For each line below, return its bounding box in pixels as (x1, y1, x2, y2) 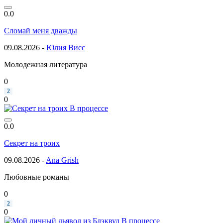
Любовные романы (4, 172, 69, 181)
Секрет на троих (4, 138, 60, 147)
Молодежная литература (4, 60, 87, 69)
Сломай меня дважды (4, 26, 77, 35)
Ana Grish (46, 155, 79, 164)
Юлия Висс (46, 43, 85, 52)
